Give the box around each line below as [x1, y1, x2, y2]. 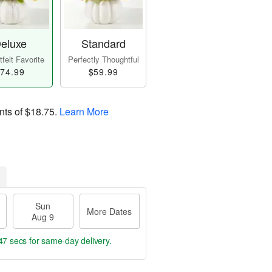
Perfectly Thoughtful [67, 53, 139, 66]
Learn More [59, 104, 109, 119]
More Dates [87, 205, 132, 218]
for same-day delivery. [27, 234, 112, 247]
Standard [81, 35, 126, 52]
